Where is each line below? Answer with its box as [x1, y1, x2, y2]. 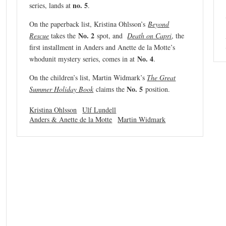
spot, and [97, 30, 128, 40]
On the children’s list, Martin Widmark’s [29, 72, 147, 82]
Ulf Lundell [82, 104, 117, 115]
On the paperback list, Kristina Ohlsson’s [29, 19, 148, 29]
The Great [147, 72, 176, 82]
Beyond [148, 19, 169, 29]
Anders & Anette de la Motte [29, 114, 112, 124]
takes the [49, 30, 79, 40]
